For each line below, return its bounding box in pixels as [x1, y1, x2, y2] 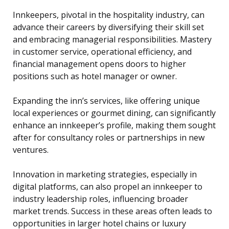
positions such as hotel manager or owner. [13, 71, 177, 82]
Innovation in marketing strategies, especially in [13, 169, 197, 180]
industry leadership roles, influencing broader [13, 193, 188, 205]
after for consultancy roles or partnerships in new [13, 132, 204, 144]
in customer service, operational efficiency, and [13, 46, 192, 58]
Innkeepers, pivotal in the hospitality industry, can [13, 9, 204, 21]
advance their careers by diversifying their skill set [13, 21, 204, 33]
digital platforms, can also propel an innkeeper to [13, 181, 202, 193]
